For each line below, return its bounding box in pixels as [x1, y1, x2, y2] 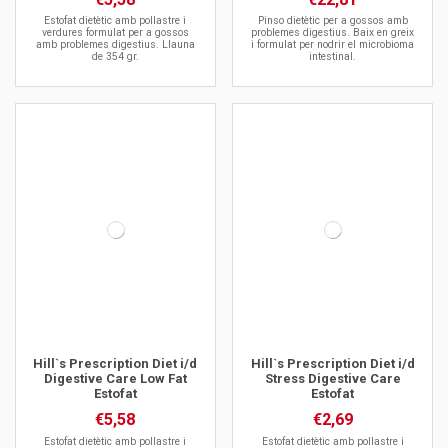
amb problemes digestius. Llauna [35, 38, 195, 52]
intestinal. [309, 50, 357, 64]
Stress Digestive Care [264, 371, 401, 387]
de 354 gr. [91, 50, 139, 64]
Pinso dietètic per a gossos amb [257, 14, 408, 28]
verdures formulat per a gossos [41, 26, 189, 40]
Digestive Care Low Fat [43, 371, 187, 387]
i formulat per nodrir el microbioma [251, 38, 415, 52]
